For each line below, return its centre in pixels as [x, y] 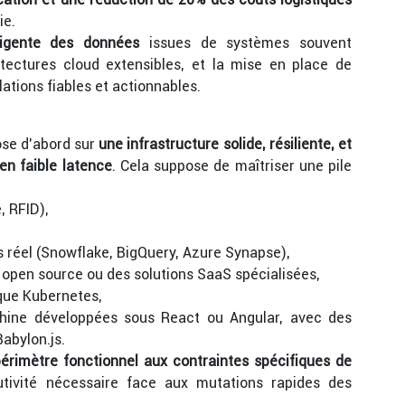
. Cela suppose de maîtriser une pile [231, 166]
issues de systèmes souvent [245, 43]
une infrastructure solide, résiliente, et [226, 144]
